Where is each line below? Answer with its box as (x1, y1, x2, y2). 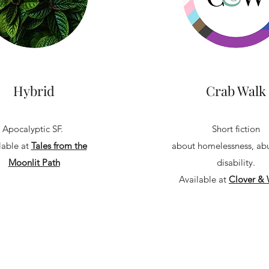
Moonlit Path (8, 157, 60, 168)
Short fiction (211, 123, 260, 134)
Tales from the (31, 140, 87, 151)
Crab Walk (205, 82, 266, 100)
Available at (179, 174, 229, 185)
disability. (216, 157, 255, 168)
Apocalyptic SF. (2, 123, 65, 134)
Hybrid (13, 82, 55, 100)
